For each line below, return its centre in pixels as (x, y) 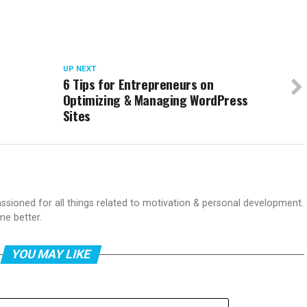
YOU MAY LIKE (51, 255)
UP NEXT (79, 69)
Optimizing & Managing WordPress (155, 100)
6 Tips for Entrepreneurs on (138, 84)
